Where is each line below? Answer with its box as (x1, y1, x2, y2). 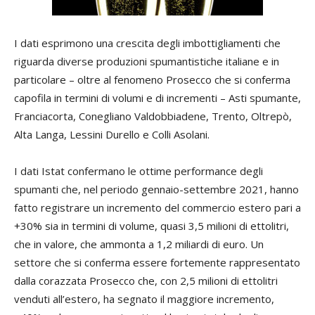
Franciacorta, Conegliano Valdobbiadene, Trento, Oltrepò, (14, 108, 292, 123)
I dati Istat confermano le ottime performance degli (14, 163, 263, 178)
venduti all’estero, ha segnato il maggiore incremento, (14, 291, 274, 306)
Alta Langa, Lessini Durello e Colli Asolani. (14, 127, 210, 141)
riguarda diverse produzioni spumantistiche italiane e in (14, 53, 279, 68)
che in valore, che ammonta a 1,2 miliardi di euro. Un (14, 236, 264, 251)
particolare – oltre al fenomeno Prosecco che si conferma (14, 72, 290, 86)
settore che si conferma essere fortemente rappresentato (14, 255, 300, 269)
